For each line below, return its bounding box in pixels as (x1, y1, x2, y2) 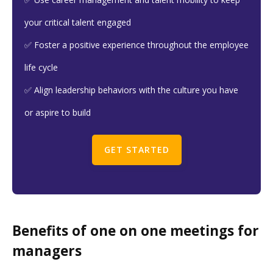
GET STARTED (104, 144, 169, 156)
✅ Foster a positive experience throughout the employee (24, 39, 249, 51)
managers (12, 241, 82, 260)
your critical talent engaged (24, 16, 131, 29)
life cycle (24, 62, 58, 74)
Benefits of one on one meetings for (12, 221, 259, 240)
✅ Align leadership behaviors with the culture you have (24, 84, 238, 96)
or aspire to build (24, 107, 91, 119)
